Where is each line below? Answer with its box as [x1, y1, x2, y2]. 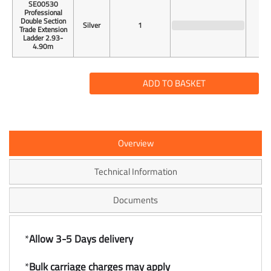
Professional [24, 6, 62, 18]
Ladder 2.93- [23, 31, 63, 44]
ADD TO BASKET [143, 76, 206, 90]
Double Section [20, 15, 66, 27]
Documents [113, 192, 158, 207]
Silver [83, 19, 100, 31]
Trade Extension [19, 23, 67, 35]
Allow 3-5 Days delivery [29, 230, 133, 247]
